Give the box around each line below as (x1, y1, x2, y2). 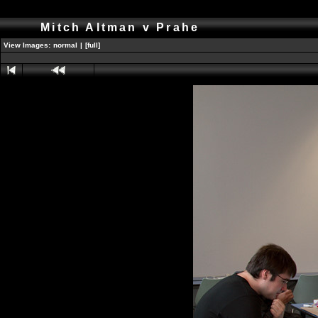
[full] (85, 41, 100, 49)
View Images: (4, 41, 50, 49)
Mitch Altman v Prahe (35, 21, 210, 33)
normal (53, 41, 77, 49)
